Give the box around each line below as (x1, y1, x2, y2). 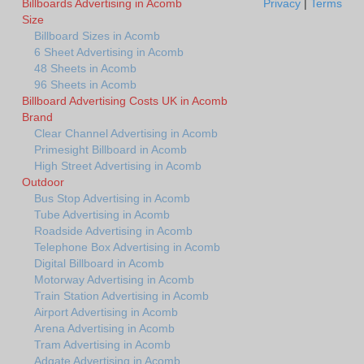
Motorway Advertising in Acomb (34, 272, 194, 286)
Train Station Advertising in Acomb (34, 288, 209, 302)
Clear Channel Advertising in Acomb (34, 126, 218, 140)
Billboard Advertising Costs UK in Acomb (22, 93, 227, 107)
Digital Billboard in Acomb (34, 256, 164, 270)
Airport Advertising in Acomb (34, 305, 178, 318)
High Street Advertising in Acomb (34, 158, 201, 172)
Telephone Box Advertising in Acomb (34, 240, 220, 253)
